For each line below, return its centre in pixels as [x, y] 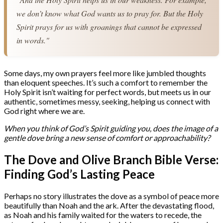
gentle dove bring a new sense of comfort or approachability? [107, 137]
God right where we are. [44, 111]
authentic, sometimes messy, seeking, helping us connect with [107, 101]
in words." [33, 40]
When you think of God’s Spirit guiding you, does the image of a [111, 128]
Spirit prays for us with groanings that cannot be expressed [109, 26]
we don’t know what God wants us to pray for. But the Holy [110, 13]
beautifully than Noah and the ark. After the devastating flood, [109, 205]
